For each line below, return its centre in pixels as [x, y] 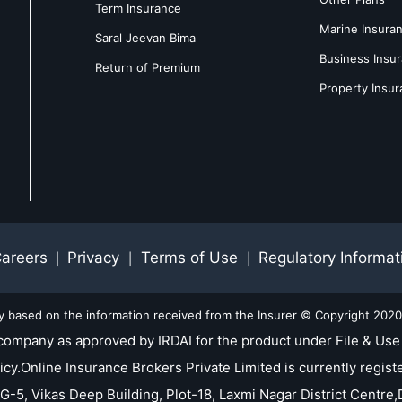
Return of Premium [148, 67]
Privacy [96, 258]
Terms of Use [189, 258]
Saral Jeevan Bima [145, 37]
